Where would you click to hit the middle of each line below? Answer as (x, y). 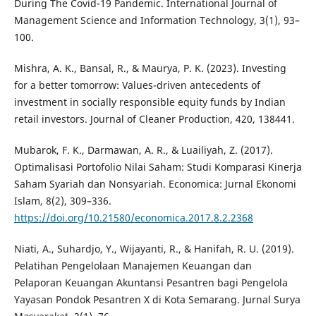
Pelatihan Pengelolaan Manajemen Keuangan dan (133, 266)
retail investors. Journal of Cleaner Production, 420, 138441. (154, 119)
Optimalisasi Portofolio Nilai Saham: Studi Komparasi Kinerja (158, 167)
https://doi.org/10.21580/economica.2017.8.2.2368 (133, 218)
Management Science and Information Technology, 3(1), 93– (157, 20)
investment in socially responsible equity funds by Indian (150, 102)
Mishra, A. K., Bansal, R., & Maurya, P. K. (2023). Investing (150, 68)
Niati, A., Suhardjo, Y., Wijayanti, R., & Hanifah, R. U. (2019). (154, 249)
